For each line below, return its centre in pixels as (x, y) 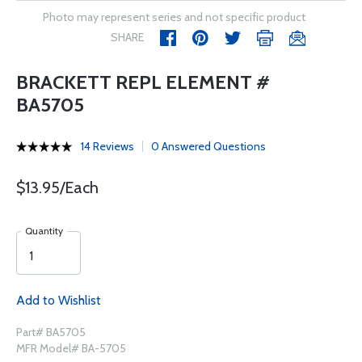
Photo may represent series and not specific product (174, 17)
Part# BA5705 (51, 332)
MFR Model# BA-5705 (71, 348)
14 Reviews (107, 146)
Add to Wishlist (59, 300)
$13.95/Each (57, 187)
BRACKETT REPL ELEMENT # (143, 82)
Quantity (44, 231)
